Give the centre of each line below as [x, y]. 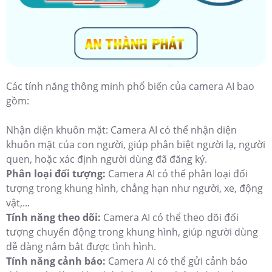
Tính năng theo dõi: [53, 218]
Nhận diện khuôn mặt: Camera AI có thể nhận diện [121, 130]
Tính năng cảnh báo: [57, 261]
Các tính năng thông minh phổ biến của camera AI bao [130, 87]
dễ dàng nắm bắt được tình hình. [81, 247]
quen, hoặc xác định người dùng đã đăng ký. [107, 159]
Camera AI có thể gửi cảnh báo [178, 261]
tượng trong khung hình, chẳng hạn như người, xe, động [134, 189]
